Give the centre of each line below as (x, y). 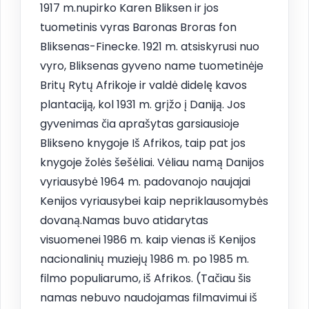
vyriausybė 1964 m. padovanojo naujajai (145, 181)
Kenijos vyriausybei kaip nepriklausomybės (154, 201)
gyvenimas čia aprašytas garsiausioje (140, 123)
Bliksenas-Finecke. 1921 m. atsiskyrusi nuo (150, 46)
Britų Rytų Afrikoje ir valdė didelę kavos (143, 85)
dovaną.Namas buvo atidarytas (124, 220)
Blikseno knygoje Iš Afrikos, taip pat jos (143, 143)
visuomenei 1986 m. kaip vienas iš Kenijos (148, 239)
